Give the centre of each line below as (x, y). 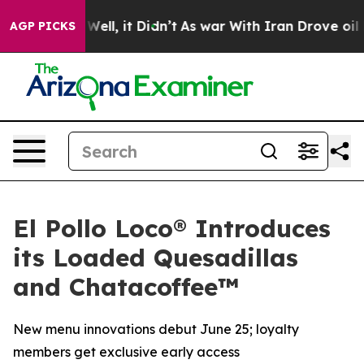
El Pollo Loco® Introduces (172, 228)
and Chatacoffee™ (126, 287)
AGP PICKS (43, 26)
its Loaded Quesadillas (156, 258)
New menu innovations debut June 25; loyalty (156, 329)
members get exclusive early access (126, 352)
